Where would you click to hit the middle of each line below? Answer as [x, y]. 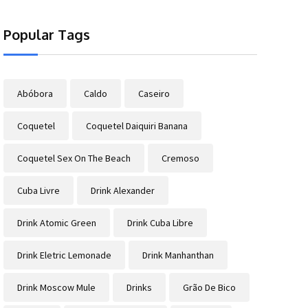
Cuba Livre [38, 191]
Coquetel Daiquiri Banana [136, 126]
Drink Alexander [122, 191]
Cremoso [180, 158]
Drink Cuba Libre [160, 223]
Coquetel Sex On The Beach [74, 158]
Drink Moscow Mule [56, 288]
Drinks [139, 288]
